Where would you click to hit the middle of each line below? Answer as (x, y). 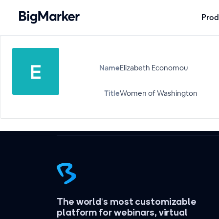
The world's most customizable (127, 201)
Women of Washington (159, 93)
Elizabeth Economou (154, 68)
